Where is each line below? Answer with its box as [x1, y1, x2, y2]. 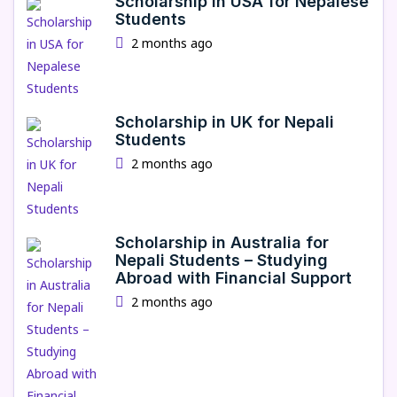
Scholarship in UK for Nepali [115, 113, 334, 131]
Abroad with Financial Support [115, 269, 352, 287]
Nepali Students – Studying [115, 251, 328, 269]
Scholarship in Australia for [115, 233, 329, 252]
